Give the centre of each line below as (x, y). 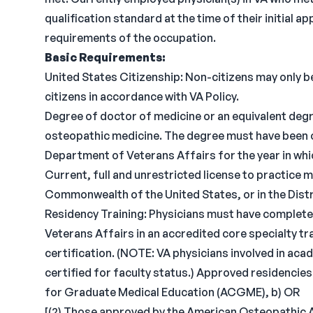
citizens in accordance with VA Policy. (142, 96)
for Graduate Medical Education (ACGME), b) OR (172, 292)
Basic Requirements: (105, 57)
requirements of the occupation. (130, 38)
